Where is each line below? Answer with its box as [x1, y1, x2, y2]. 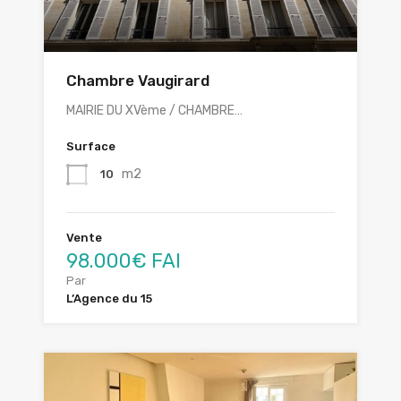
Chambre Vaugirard [66, 72, 209, 90]
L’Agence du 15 [66, 292, 152, 306]
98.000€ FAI [66, 249, 181, 274]
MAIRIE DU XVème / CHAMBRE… [66, 103, 243, 119]
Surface [66, 140, 115, 154]
